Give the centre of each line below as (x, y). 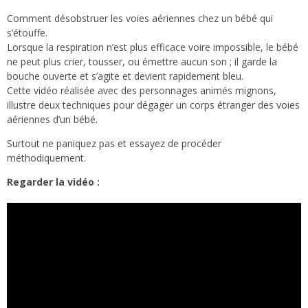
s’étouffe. (27, 33)
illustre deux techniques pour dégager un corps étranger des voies (153, 105)
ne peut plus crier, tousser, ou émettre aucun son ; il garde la (142, 62)
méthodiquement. (46, 158)
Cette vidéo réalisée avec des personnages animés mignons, (142, 91)
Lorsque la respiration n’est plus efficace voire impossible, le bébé (153, 47)
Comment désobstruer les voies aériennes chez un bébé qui (140, 19)
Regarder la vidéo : (53, 182)
